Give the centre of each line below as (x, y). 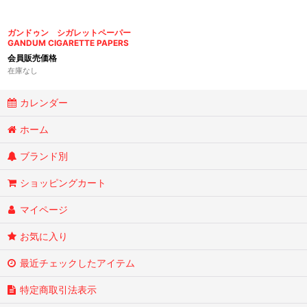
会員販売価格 (32, 58)
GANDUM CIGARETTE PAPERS (68, 43)
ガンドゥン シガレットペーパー (69, 33)
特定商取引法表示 (59, 290)
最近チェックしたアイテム (78, 263)
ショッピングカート (63, 183)
